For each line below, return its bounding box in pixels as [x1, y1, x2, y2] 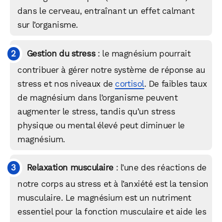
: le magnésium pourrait [95, 48, 191, 58]
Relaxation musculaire [26, 163, 113, 173]
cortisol [115, 78, 144, 89]
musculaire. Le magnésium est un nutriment [17, 193, 191, 203]
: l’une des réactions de [113, 163, 207, 173]
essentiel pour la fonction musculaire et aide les [17, 207, 207, 217]
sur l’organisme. [17, 19, 78, 30]
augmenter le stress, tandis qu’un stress [17, 106, 175, 116]
